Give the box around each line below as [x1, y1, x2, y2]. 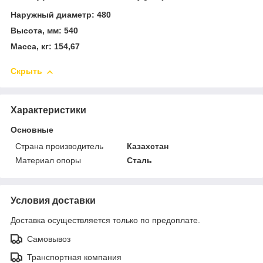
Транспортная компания [27, 252, 122, 262]
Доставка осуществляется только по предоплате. [11, 215, 200, 225]
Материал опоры [15, 155, 81, 165]
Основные [11, 124, 53, 134]
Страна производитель [15, 141, 103, 151]
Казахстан [127, 141, 169, 151]
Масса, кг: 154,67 [11, 42, 80, 52]
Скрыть [11, 66, 42, 76]
